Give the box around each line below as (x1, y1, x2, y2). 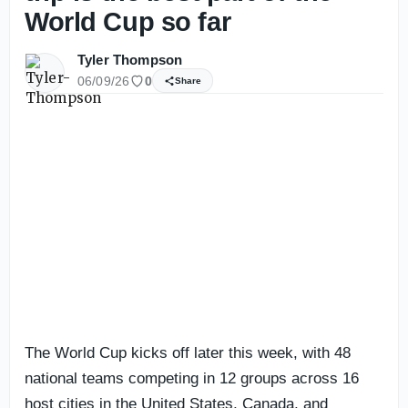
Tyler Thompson (77, 52, 183, 67)
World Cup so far (25, 7, 231, 36)
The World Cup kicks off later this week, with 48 (25, 343, 351, 362)
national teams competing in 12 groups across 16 (25, 369, 359, 387)
